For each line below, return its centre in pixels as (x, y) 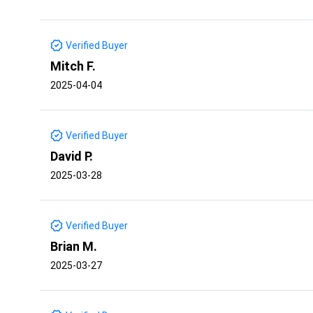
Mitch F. (73, 66)
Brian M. (74, 246)
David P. (72, 156)
